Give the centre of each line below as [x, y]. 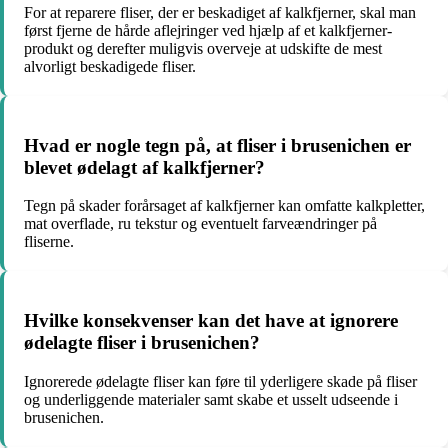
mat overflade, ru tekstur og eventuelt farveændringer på [200, 224]
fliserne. [49, 242]
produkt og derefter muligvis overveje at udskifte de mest [203, 48]
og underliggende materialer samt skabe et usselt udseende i [211, 399]
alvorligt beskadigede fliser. [110, 66]
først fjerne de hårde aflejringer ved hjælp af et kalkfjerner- [208, 30]
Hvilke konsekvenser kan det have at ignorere [211, 320]
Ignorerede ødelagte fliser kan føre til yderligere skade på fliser [220, 381]
